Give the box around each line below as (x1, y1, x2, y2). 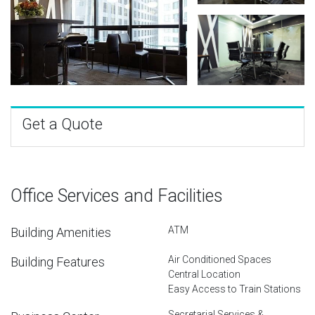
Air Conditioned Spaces (168, 253, 271, 265)
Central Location (168, 268, 240, 280)
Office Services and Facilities (11, 185, 223, 206)
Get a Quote (22, 115, 103, 133)
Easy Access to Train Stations (168, 283, 301, 295)
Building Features (11, 254, 105, 269)
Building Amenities (11, 224, 111, 240)
